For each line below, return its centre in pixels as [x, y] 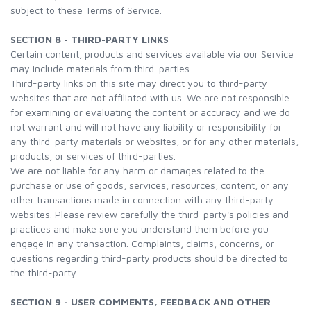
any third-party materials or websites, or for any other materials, [154, 141]
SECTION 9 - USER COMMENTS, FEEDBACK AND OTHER [141, 302]
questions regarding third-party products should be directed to [149, 258]
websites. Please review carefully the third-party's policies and [150, 214]
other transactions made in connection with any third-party [142, 200]
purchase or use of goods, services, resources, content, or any [150, 185]
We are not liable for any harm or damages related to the [137, 170]
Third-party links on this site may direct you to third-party [139, 83]
